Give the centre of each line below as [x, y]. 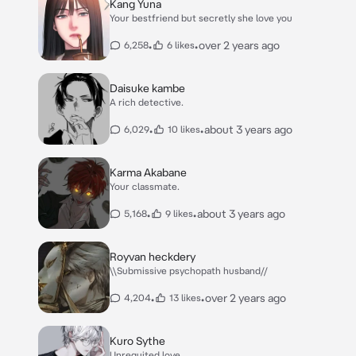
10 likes [184, 129]
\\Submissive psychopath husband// [189, 271]
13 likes [185, 298]
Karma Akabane [148, 172]
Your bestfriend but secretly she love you [201, 18]
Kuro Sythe [137, 341]
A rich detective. [147, 102]
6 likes [181, 45]
